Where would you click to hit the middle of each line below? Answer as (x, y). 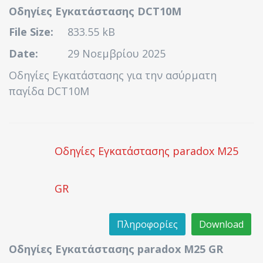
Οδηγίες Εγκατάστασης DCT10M (95, 11)
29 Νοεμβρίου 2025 (117, 53)
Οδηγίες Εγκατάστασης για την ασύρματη (113, 75)
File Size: (31, 32)
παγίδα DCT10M (49, 91)
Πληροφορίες (147, 224)
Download (221, 224)
